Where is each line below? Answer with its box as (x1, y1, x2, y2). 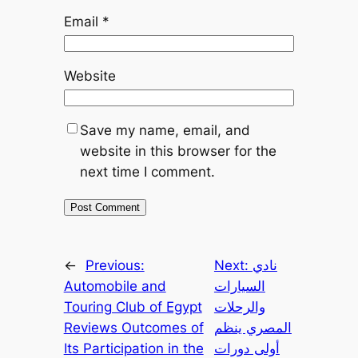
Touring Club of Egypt (63, 298, 202, 315)
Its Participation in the (63, 340, 204, 356)
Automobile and (63, 277, 166, 294)
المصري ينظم (213, 319, 292, 336)
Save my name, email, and (79, 121, 250, 138)
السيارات (213, 277, 265, 294)
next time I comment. (79, 163, 215, 180)
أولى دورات (213, 340, 280, 356)
